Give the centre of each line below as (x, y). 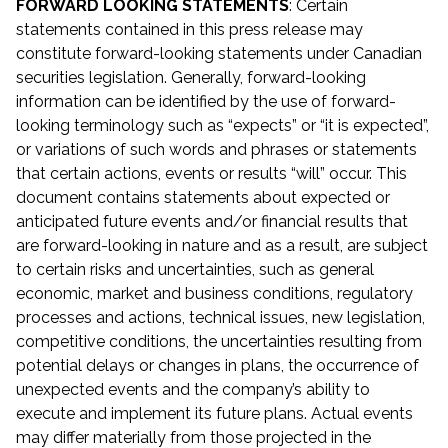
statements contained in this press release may (189, 30)
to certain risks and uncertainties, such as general (195, 270)
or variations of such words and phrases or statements (216, 150)
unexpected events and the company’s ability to (193, 390)
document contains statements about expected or (203, 198)
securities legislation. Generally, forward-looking (191, 78)
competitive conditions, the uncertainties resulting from (219, 342)
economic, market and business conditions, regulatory (214, 294)
